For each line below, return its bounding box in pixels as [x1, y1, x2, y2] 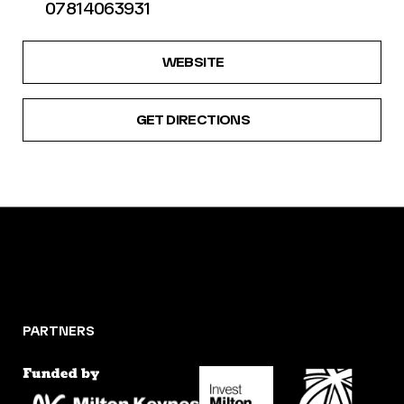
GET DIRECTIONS [135, 111, 251, 129]
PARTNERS [23, 323, 95, 340]
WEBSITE [161, 53, 225, 71]
